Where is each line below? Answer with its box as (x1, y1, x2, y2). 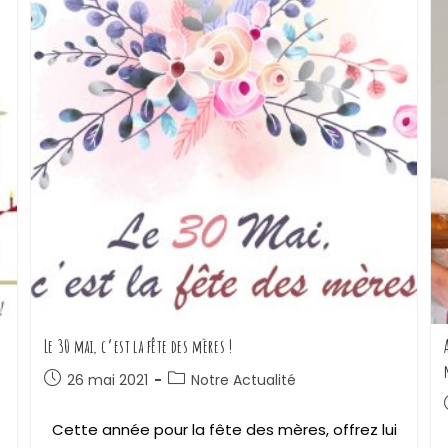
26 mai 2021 (66, 370, 148, 391)
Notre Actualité (190, 370, 296, 391)
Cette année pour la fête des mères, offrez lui (43, 419, 397, 441)
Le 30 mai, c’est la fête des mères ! (43, 335, 233, 358)
